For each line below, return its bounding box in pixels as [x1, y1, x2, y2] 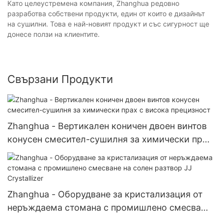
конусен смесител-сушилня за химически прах [7, 134, 212, 144]
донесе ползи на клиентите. [7, 30, 100, 39]
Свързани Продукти [7, 73, 113, 86]
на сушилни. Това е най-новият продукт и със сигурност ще [7, 20, 209, 28]
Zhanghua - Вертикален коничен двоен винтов [7, 120, 207, 131]
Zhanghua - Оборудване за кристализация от [7, 189, 203, 199]
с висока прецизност [7, 147, 98, 158]
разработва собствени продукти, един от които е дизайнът [7, 9, 205, 18]
